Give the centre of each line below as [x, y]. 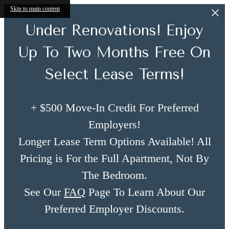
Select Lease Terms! [114, 74]
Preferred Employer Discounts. [114, 209]
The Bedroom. [114, 175]
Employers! [114, 125]
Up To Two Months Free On [114, 52]
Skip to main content [35, 9]
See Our [44, 192]
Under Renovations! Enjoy [114, 30]
